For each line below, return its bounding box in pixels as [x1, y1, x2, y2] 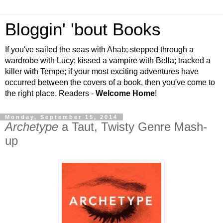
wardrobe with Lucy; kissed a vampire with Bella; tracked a [5, 56, 211, 65]
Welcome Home [96, 89, 155, 98]
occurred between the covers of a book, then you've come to [5, 78, 215, 87]
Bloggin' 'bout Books [5, 20, 161, 39]
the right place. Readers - [5, 89, 96, 98]
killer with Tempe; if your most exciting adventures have [5, 67, 199, 76]
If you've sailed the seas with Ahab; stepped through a [5, 45, 194, 54]
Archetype [5, 120, 58, 133]
